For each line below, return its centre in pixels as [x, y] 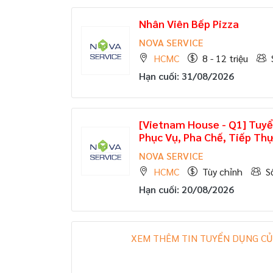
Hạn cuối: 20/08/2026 [186, 189]
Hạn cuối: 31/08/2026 [186, 76]
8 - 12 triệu [225, 58]
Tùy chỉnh [222, 172]
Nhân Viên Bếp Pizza [189, 23]
